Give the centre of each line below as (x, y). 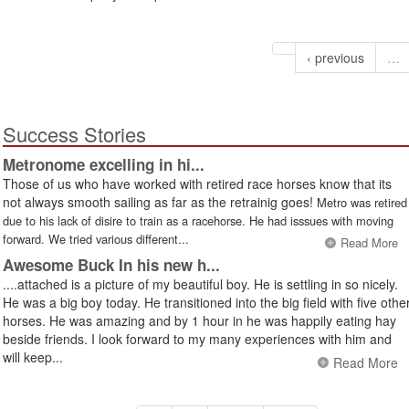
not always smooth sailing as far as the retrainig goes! (160, 201)
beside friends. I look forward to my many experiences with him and (197, 338)
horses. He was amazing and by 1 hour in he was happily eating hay (199, 320)
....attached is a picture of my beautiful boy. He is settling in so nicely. (200, 283)
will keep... (33, 357)
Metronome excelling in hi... (104, 164)
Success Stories (74, 133)
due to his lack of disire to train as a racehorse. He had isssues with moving (198, 220)
